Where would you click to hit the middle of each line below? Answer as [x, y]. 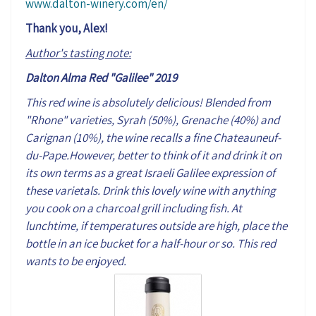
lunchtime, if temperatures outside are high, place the [156, 225]
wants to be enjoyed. [76, 261]
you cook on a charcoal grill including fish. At [134, 208]
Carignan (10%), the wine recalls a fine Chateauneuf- [153, 137]
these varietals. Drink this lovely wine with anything [150, 190]
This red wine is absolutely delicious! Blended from [148, 102]
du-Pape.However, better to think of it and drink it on [153, 155]
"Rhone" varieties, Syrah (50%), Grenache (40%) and [152, 120]
